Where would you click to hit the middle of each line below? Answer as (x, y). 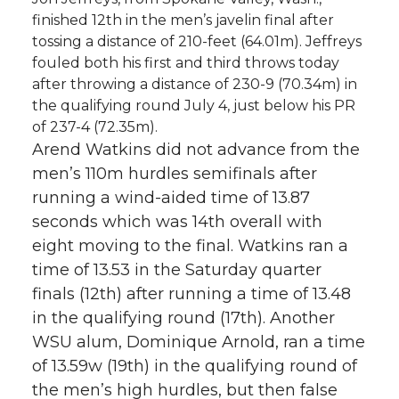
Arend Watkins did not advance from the (196, 149)
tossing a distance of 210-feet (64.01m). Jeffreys (197, 41)
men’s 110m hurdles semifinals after (175, 173)
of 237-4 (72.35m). (95, 126)
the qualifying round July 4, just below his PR (194, 105)
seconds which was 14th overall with (177, 221)
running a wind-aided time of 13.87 (171, 197)
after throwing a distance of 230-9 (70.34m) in (195, 84)
